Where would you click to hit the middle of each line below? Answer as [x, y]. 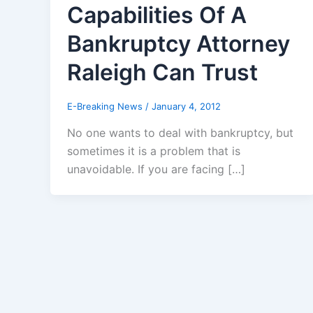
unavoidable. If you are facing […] [156, 169]
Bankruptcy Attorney [179, 43]
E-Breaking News [106, 106]
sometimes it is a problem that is [154, 151]
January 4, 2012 [186, 106]
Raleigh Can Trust [162, 72]
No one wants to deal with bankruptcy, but [180, 132]
